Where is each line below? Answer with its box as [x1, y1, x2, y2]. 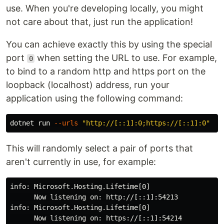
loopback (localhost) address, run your [6, 79, 169, 90]
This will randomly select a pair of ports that [6, 143, 193, 153]
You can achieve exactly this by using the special [6, 39, 212, 49]
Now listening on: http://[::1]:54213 [10, 193, 178, 201]
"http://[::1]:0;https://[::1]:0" [82, 119, 210, 127]
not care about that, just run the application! [6, 16, 193, 27]
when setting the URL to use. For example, [34, 52, 217, 63]
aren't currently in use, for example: [6, 156, 156, 167]
